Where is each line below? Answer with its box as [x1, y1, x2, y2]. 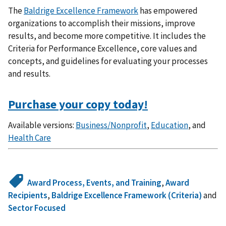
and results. [8, 68, 50, 79]
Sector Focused [8, 202, 66, 214]
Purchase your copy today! [8, 97, 148, 111]
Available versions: [8, 119, 76, 131]
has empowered [138, 5, 198, 16]
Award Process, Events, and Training [27, 177, 162, 189]
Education [151, 119, 188, 131]
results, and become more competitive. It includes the [8, 30, 206, 41]
